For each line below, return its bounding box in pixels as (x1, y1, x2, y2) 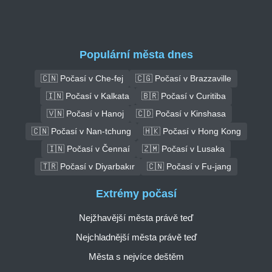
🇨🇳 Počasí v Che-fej (41, 73, 123, 83)
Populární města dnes (79, 48, 193, 61)
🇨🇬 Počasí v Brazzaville (135, 73, 231, 83)
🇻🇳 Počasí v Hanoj (46, 108, 124, 118)
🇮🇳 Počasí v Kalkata (46, 90, 129, 101)
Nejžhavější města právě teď (79, 212, 193, 223)
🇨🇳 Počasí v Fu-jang (147, 161, 231, 171)
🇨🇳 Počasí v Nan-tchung (31, 126, 131, 136)
